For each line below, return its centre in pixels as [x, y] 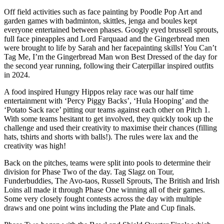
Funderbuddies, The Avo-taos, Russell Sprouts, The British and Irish [112, 180]
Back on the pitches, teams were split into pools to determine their [107, 162]
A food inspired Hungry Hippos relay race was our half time [99, 91]
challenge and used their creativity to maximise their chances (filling [110, 127]
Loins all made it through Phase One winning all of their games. [104, 189]
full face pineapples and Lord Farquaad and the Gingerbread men [107, 38]
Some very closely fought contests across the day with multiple [103, 198]
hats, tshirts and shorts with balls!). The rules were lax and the [101, 136]
